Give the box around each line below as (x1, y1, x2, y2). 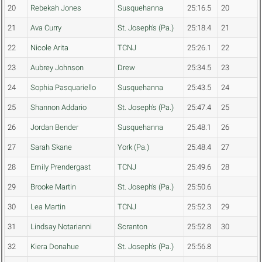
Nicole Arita (30, 43, 68, 53)
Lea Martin (30, 202, 65, 212)
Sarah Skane (30, 143, 72, 152)
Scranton (118, 222, 147, 232)
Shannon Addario (30, 103, 87, 112)
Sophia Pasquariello (30, 83, 96, 92)
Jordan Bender (30, 123, 78, 132)
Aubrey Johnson (30, 63, 84, 73)
